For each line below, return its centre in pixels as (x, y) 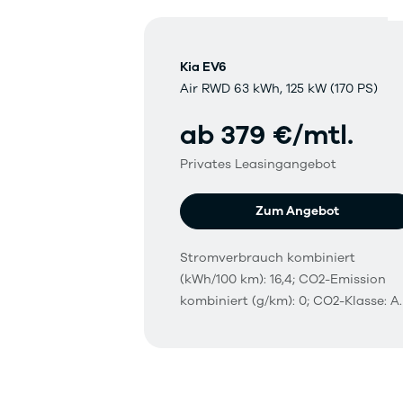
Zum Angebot (298, 211)
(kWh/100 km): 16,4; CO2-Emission (283, 280)
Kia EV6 (203, 67)
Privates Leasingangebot (258, 165)
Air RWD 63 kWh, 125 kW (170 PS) (279, 89)
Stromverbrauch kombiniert (268, 258)
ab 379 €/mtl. (267, 136)
